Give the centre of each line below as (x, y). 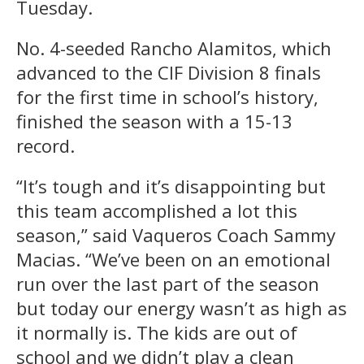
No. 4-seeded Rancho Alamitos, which (174, 48)
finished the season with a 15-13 (154, 121)
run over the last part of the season (168, 284)
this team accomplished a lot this (157, 211)
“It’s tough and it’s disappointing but (171, 186)
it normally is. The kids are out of (157, 333)
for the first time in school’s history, (167, 97)
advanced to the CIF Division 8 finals (169, 73)
